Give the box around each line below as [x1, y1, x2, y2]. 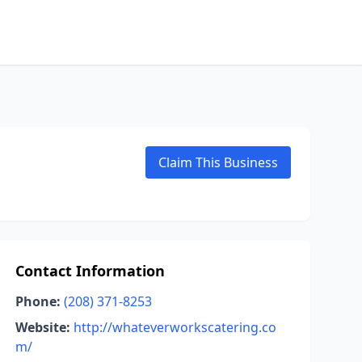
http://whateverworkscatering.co [73, 318, 276, 336]
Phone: [15, 293, 61, 310]
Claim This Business [158, 154, 278, 171]
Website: [15, 318, 70, 336]
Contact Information [15, 261, 165, 280]
